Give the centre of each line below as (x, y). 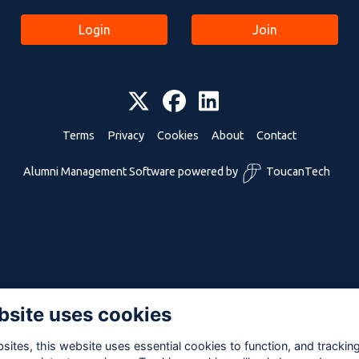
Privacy (126, 135)
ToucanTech (298, 171)
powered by (206, 171)
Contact (276, 135)
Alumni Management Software (99, 171)
